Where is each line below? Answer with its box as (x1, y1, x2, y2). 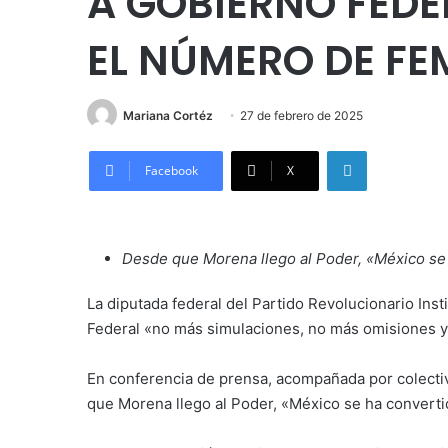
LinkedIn (366, 142, 418, 159)
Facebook (145, 162, 198, 180)
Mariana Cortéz (123, 108, 213, 123)
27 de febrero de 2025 (240, 108, 363, 123)
